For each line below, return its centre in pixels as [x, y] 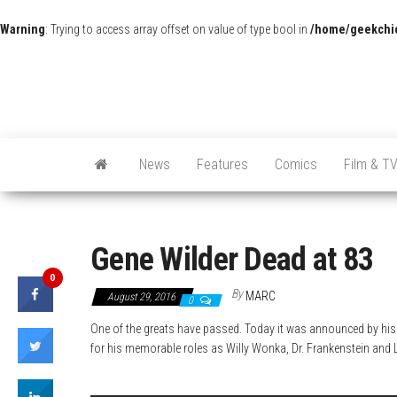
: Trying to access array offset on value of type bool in [178, 29]
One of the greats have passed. [167, 329]
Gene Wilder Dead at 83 [232, 260]
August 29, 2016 [143, 297]
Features [222, 164]
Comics [296, 164]
